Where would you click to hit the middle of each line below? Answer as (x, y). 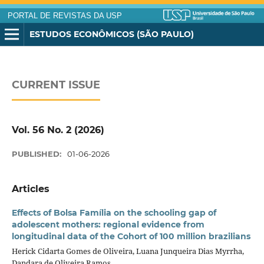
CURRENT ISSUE (56, 85)
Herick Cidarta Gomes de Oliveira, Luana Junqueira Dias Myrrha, (128, 251)
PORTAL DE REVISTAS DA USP (65, 16)
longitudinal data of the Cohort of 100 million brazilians (131, 237)
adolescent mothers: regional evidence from (108, 225)
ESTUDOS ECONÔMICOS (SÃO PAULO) (111, 34)
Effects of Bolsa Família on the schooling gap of (114, 213)
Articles (30, 189)
